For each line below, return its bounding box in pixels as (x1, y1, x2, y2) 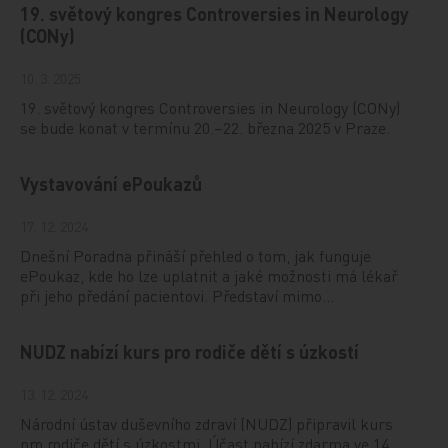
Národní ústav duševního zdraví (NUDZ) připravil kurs (20, 412, 394, 434)
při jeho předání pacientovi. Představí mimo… (20, 284, 335, 306)
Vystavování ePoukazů (20, 171, 203, 195)
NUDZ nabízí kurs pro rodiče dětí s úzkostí (20, 339, 360, 363)
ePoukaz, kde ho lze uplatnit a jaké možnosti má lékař (20, 264, 399, 286)
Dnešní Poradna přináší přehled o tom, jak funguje (20, 244, 372, 266)
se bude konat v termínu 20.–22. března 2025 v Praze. (20, 116, 391, 138)
